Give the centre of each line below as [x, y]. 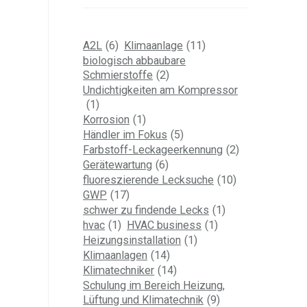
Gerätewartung [118, 164]
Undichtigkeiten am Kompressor [161, 90]
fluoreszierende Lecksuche [149, 180]
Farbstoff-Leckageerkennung [153, 149]
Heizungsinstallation [132, 240]
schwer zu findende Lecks [146, 210]
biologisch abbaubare [135, 60]
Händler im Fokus [125, 134]
